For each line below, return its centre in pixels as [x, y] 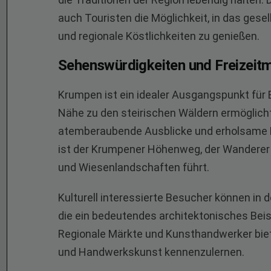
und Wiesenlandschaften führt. [134, 167]
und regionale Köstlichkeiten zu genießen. [159, 36]
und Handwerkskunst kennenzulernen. [151, 252]
